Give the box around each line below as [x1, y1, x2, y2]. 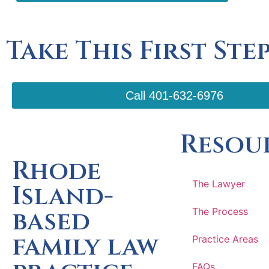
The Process [192, 205, 248, 217]
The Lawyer [192, 177, 245, 190]
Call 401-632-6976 [125, 88, 223, 102]
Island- [12, 179, 113, 214]
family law [12, 229, 159, 264]
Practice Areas [192, 232, 258, 245]
